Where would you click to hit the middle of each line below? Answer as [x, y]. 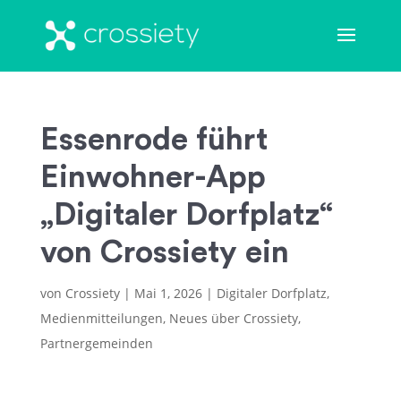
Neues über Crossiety [233, 318]
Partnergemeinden [96, 343]
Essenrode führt [154, 140]
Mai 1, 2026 [168, 293]
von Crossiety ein [164, 253]
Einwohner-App [153, 178]
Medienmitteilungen [101, 318]
